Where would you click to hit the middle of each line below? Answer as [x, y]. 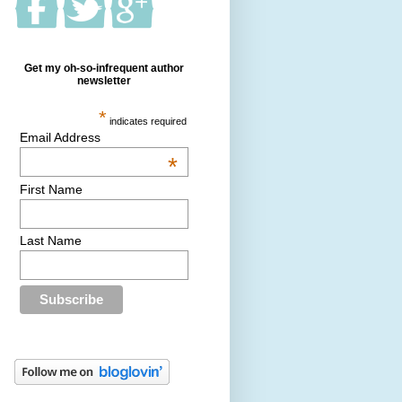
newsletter [104, 80]
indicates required [147, 121]
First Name [51, 189]
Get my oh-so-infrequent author [104, 68]
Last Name [51, 241]
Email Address [60, 137]
